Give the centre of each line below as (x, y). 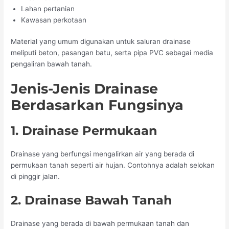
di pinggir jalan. (36, 177)
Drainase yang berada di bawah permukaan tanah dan (100, 224)
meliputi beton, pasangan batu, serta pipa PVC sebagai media (112, 53)
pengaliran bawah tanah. (52, 64)
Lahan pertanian (48, 8)
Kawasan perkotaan (54, 20)
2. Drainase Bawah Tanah (92, 200)
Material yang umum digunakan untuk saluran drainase (101, 42)
